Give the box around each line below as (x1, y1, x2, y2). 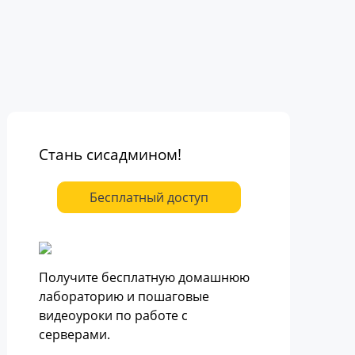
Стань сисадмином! (39, 144, 182, 164)
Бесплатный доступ (89, 189, 208, 206)
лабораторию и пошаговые (39, 288, 210, 305)
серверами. (39, 326, 111, 343)
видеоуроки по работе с (39, 307, 189, 324)
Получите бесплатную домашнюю (39, 269, 250, 286)
